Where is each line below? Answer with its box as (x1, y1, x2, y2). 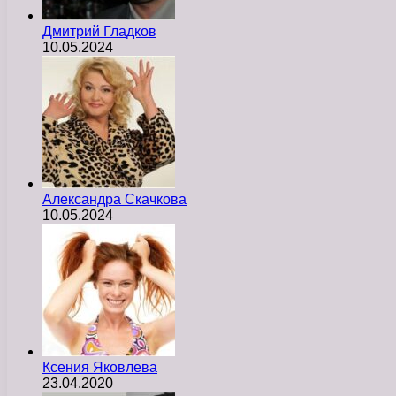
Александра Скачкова (42, 191, 187, 207)
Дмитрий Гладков (42, 23, 156, 39)
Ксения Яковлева (42, 359, 157, 375)
